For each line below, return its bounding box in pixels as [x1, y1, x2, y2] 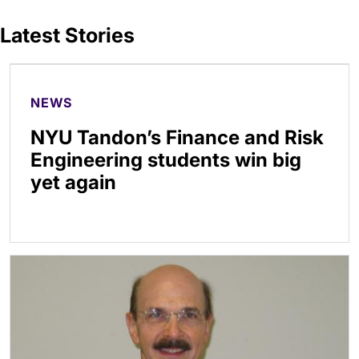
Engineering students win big [30, 148, 301, 171]
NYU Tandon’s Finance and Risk [30, 126, 324, 149]
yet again [30, 171, 116, 194]
